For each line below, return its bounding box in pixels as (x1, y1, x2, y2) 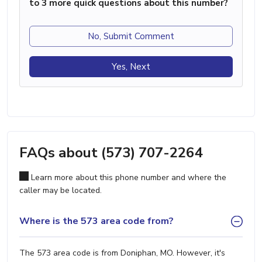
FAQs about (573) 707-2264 (19, 143, 202, 162)
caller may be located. (19, 184, 102, 196)
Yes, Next (112, 60, 150, 73)
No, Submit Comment (88, 30, 174, 42)
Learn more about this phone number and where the (29, 171, 226, 183)
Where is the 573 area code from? (19, 215, 174, 227)
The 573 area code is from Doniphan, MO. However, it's (19, 247, 225, 258)
